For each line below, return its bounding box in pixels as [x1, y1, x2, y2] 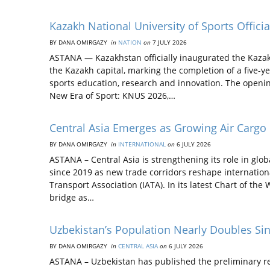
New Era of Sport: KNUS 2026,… [49, 90, 175, 101]
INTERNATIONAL [118, 140, 166, 148]
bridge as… [49, 192, 94, 203]
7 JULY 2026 [151, 38, 187, 46]
